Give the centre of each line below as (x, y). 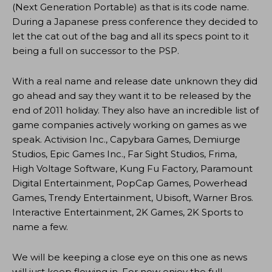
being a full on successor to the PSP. (96, 50)
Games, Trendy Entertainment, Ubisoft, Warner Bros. (133, 197)
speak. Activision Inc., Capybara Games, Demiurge (126, 139)
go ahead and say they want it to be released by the (132, 95)
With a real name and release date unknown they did (135, 81)
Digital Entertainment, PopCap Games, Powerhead (130, 183)
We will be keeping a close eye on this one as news (130, 257)
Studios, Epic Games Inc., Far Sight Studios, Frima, (124, 154)
